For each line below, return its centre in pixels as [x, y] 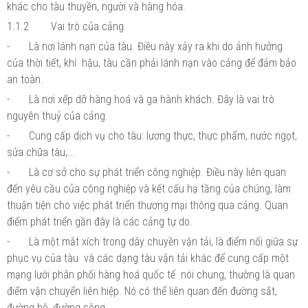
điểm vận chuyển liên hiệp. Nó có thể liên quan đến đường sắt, [142, 291]
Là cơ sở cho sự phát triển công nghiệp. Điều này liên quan [157, 172]
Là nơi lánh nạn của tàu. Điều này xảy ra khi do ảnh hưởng [156, 46]
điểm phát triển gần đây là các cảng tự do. [100, 221]
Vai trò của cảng [87, 26]
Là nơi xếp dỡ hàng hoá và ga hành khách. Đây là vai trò [152, 99]
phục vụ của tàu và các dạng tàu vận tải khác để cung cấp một [148, 258]
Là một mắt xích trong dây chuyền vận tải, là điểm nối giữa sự [163, 241]
